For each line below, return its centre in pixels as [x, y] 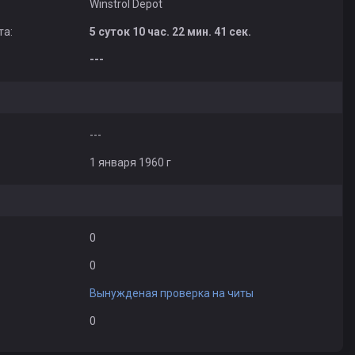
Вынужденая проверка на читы [171, 293]
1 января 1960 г [130, 162]
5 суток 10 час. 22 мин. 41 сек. [170, 32]
